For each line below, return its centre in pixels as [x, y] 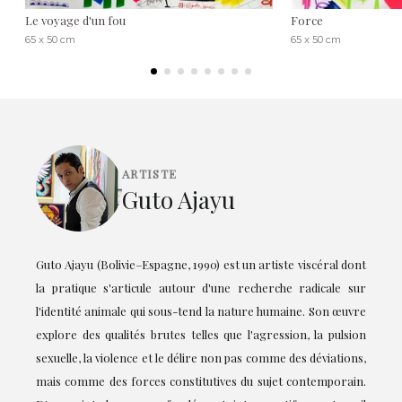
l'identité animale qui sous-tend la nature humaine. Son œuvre [201, 310]
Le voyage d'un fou [75, 20]
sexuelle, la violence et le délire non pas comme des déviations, [201, 357]
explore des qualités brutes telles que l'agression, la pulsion [201, 334]
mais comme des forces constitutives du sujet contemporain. [201, 380]
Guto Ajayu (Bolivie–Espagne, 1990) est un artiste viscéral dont [201, 264]
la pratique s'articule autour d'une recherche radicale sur [201, 287]
